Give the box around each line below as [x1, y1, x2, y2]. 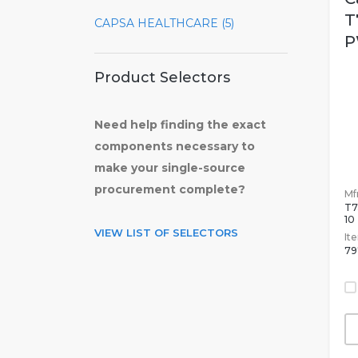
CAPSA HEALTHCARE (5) [94, 16, 234, 30]
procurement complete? [94, 182, 245, 197]
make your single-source [94, 161, 245, 175]
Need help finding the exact [94, 117, 266, 132]
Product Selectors [94, 69, 230, 86]
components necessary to [94, 139, 255, 153]
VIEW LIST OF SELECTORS [94, 226, 238, 239]
